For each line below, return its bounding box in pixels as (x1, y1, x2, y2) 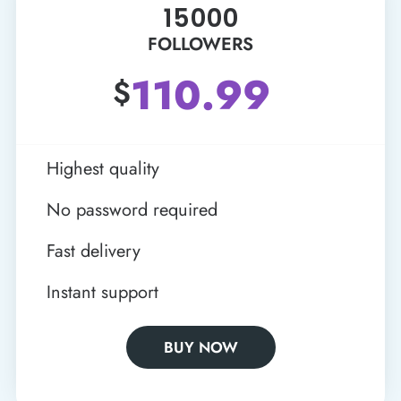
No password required (46, 196, 218, 223)
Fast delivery (46, 237, 141, 264)
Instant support (46, 278, 158, 305)
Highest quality (46, 155, 159, 182)
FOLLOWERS (148, 30, 253, 57)
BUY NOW (163, 336, 238, 358)
